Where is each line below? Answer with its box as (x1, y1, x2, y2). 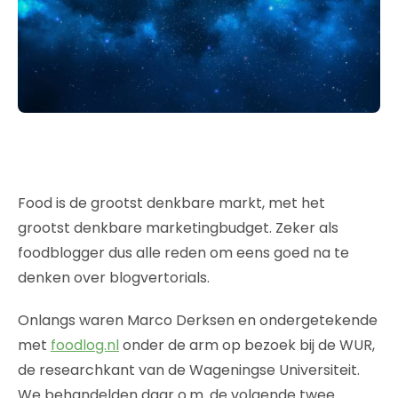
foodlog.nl (51, 334, 119, 355)
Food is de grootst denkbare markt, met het (18, 192, 325, 213)
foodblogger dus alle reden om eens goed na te (18, 242, 349, 263)
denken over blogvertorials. (18, 267, 210, 288)
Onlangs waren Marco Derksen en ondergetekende (18, 309, 378, 330)
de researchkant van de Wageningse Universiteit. (18, 359, 360, 380)
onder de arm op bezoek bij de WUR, (119, 334, 375, 355)
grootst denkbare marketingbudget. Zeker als (18, 217, 338, 238)
